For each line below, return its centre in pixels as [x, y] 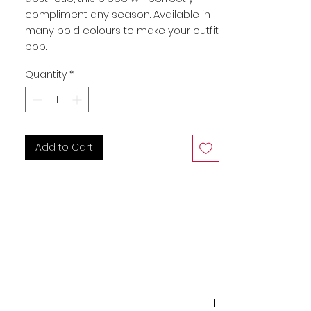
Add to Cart [64, 147]
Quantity [46, 74]
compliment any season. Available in [118, 14]
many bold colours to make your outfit [122, 30]
